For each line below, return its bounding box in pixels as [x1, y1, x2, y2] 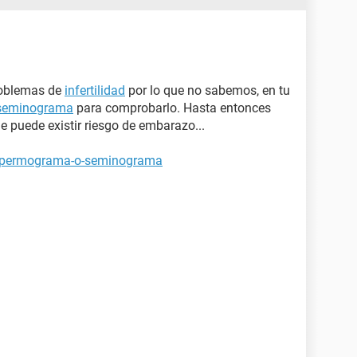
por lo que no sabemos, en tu [125, 83, 290, 98]
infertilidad [65, 83, 125, 98]
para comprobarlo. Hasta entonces [73, 100, 271, 116]
